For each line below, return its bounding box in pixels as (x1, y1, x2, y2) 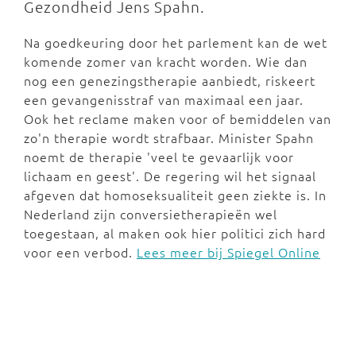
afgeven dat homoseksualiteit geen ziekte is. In (24, 186, 327, 203)
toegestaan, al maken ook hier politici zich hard (24, 224, 326, 242)
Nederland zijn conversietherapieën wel (24, 205, 277, 222)
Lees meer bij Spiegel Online (137, 243, 320, 261)
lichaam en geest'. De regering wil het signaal (24, 167, 316, 184)
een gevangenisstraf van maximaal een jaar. (24, 91, 304, 108)
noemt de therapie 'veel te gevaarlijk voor (24, 148, 294, 165)
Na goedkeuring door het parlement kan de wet (24, 33, 327, 51)
